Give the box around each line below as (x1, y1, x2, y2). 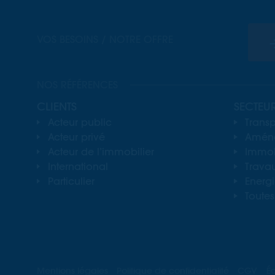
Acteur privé (47, 130, 105, 143)
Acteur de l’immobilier (47, 145, 154, 158)
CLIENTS (36, 99, 77, 114)
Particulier (47, 174, 95, 187)
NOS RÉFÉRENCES (36, 78, 118, 91)
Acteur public (47, 115, 112, 128)
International (47, 160, 108, 172)
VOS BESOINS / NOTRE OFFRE (36, 33, 173, 46)
